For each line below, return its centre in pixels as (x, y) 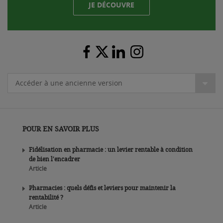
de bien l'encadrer (55, 159)
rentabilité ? (46, 197)
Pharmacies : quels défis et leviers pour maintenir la (102, 187)
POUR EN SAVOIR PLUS (61, 128)
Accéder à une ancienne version (69, 83)
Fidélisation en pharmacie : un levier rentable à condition (111, 149)
